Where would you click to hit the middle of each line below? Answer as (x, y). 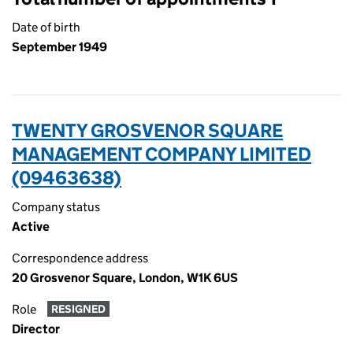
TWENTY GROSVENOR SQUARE (147, 130)
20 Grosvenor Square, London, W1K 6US (125, 278)
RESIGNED (78, 309)
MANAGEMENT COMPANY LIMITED (162, 154)
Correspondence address (80, 258)
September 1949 (59, 47)
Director (36, 329)
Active (31, 227)
